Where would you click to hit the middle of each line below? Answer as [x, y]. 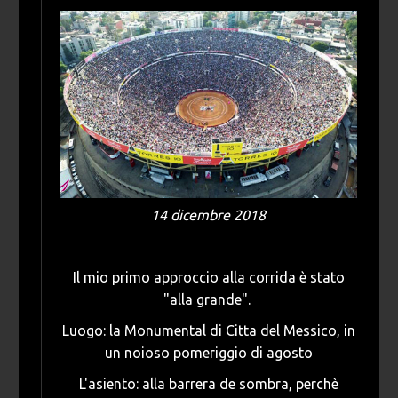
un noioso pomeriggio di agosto [208, 353]
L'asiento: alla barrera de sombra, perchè [208, 384]
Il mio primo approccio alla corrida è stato [208, 278]
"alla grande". [208, 300]
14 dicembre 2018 [208, 215]
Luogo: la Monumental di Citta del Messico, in [208, 331]
